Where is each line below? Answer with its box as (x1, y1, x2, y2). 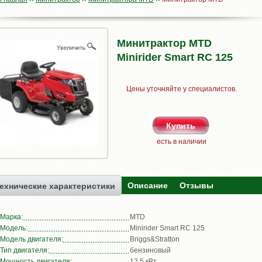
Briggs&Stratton (130, 235, 180, 243)
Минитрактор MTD (117, 37, 212, 49)
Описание (127, 181, 168, 190)
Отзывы (180, 181, 213, 190)
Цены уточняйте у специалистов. (126, 85, 237, 93)
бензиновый (130, 246, 171, 254)
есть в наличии (156, 137, 206, 146)
